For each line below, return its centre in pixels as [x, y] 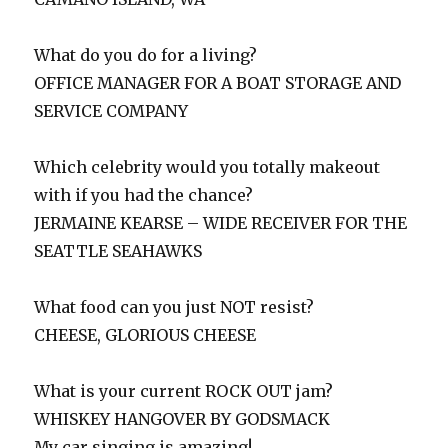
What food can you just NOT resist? [174, 307]
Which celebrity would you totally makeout [207, 167]
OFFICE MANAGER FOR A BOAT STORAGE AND [218, 83]
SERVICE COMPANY [111, 111]
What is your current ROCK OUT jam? [184, 391]
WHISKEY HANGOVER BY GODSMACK [182, 419]
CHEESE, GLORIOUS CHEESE [145, 335]
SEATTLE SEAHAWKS [118, 251]
